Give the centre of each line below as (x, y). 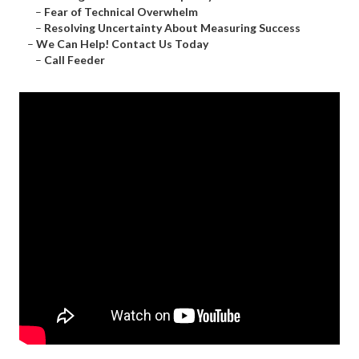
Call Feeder (75, 60)
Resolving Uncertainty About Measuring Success (172, 28)
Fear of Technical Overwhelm (121, 12)
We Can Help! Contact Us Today (122, 44)
